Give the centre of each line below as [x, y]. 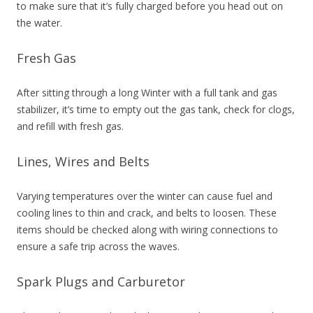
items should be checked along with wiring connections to [147, 230]
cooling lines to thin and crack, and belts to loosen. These [147, 213]
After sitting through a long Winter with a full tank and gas [147, 93]
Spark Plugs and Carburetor [101, 282]
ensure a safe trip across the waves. [98, 246]
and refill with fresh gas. [70, 126]
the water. [39, 23]
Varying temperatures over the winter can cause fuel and [145, 196]
